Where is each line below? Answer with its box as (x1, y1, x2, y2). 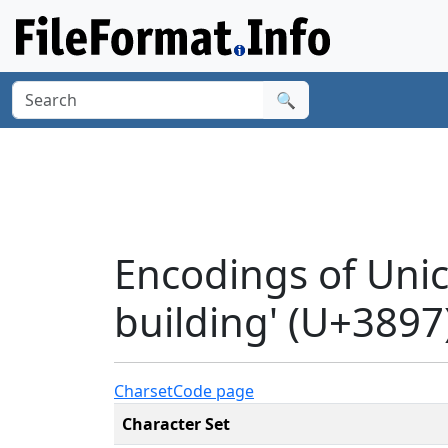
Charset (114, 379, 173, 402)
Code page (173, 379, 254, 402)
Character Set (122, 412, 230, 435)
